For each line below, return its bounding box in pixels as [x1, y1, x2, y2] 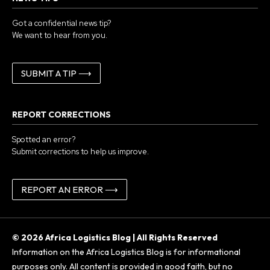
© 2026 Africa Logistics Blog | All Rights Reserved [12, 232, 218, 243]
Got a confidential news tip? [12, 18, 111, 29]
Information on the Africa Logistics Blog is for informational [12, 246, 240, 258]
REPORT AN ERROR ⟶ [21, 184, 118, 196]
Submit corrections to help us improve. [12, 146, 149, 157]
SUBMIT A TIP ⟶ [21, 67, 92, 80]
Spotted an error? [12, 134, 76, 145]
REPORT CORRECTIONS [12, 109, 111, 121]
